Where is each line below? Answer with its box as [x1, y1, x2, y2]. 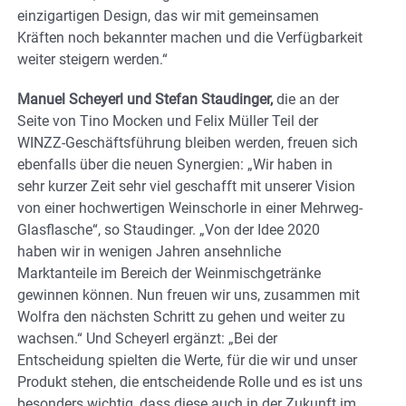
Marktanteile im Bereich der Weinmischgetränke [17, 265, 321, 283]
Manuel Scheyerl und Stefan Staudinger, [17, 91, 273, 109]
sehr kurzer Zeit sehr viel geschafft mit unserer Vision [17, 178, 355, 196]
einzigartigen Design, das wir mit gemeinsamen [17, 7, 319, 25]
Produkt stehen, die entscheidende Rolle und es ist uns [17, 373, 362, 391]
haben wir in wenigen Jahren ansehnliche [17, 243, 281, 261]
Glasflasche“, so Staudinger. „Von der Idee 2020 [17, 221, 320, 239]
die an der [273, 91, 339, 109]
